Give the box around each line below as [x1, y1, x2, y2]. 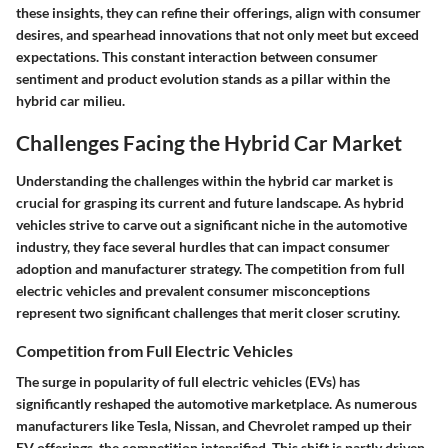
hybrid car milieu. [16, 92, 125, 109]
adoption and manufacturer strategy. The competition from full [16, 259, 405, 277]
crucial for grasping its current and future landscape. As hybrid [16, 193, 404, 211]
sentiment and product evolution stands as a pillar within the [16, 70, 390, 87]
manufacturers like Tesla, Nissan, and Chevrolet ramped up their [16, 416, 412, 434]
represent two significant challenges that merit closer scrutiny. [16, 303, 400, 321]
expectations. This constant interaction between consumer [16, 48, 378, 65]
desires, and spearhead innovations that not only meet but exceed [16, 26, 419, 43]
